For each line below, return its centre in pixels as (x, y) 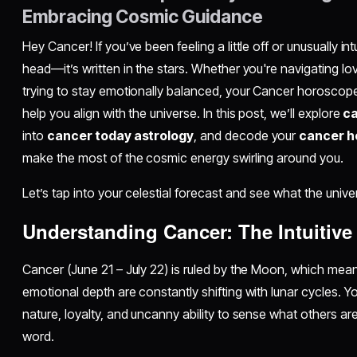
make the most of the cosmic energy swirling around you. (183, 158)
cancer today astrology (121, 136)
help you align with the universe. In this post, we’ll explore (183, 114)
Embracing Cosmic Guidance (143, 17)
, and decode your (247, 136)
